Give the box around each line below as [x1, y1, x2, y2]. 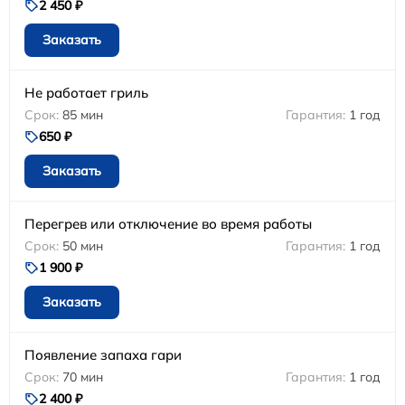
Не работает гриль [24, 83, 148, 101]
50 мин [62, 237, 103, 254]
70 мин [62, 368, 103, 385]
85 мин [62, 106, 103, 123]
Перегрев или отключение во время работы [24, 214, 312, 232]
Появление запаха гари [24, 345, 182, 363]
